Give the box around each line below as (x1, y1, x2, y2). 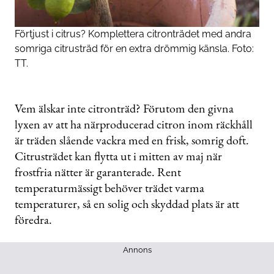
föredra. (15, 212, 52, 228)
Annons (122, 245, 152, 255)
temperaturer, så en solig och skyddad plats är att (15, 196, 239, 212)
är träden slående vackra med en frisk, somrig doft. (15, 132, 249, 149)
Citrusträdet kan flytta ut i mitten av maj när (15, 148, 222, 165)
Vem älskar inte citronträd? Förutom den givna (15, 100, 234, 117)
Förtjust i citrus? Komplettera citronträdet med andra (15, 28, 251, 40)
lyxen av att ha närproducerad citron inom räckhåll (15, 116, 253, 133)
